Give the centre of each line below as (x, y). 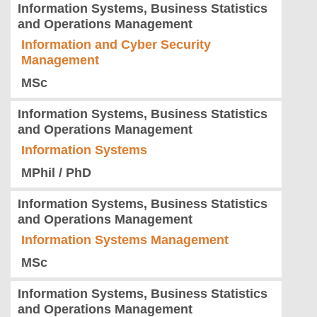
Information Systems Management (125, 240)
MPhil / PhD (56, 173)
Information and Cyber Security (116, 45)
